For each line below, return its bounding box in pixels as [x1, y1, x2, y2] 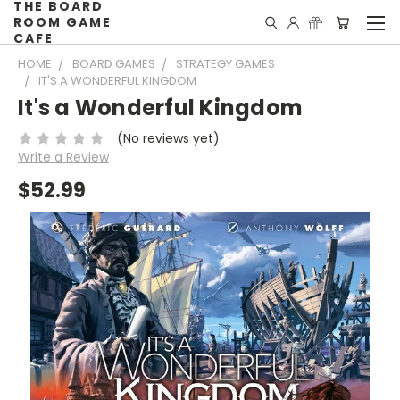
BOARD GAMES [72, 55, 155, 72]
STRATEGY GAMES [176, 55, 275, 72]
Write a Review [18, 147, 109, 166]
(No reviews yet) [116, 129, 220, 147]
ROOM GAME [13, 13, 112, 31]
